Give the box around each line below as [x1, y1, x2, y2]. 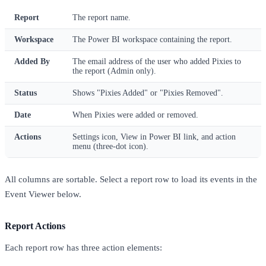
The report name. [72, 12, 131, 22]
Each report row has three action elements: [5, 242, 162, 252]
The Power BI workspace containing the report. [72, 34, 232, 44]
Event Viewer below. [5, 189, 81, 199]
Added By [14, 56, 50, 66]
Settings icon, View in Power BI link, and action [72, 132, 236, 141]
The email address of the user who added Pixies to [72, 56, 241, 66]
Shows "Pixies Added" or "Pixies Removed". [72, 88, 223, 97]
